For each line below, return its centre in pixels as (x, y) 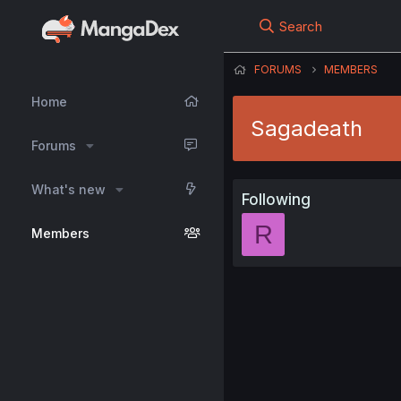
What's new (68, 189)
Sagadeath (307, 128)
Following (276, 200)
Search (301, 26)
